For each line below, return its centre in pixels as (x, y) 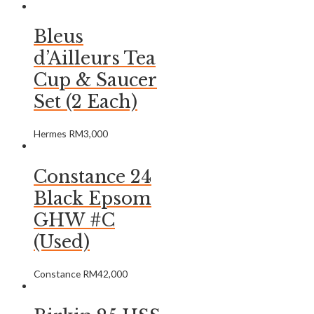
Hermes (51, 134)
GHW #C (74, 220)
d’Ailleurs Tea (95, 59)
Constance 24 (93, 177)
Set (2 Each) (86, 102)
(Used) (62, 242)
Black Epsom (93, 198)
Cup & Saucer (95, 81)
